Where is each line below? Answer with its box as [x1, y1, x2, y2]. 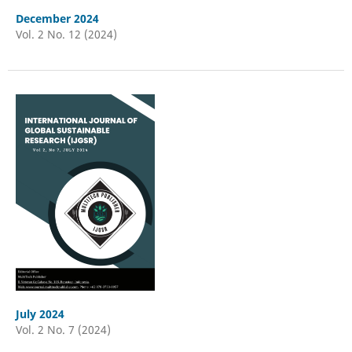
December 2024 [15, 10, 99, 26]
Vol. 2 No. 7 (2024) [15, 321, 111, 337]
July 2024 [15, 306, 64, 321]
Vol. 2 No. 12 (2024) [15, 26, 117, 42]
